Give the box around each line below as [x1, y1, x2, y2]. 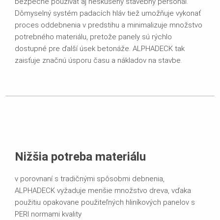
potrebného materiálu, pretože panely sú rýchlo [15, 32, 172, 41]
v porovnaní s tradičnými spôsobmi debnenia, [15, 174, 166, 183]
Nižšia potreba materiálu [15, 149, 146, 164]
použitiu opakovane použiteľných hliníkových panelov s [15, 197, 195, 207]
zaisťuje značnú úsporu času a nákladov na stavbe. [15, 55, 182, 65]
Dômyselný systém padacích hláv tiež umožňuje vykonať [15, 8, 201, 18]
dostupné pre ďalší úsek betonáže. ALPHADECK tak [15, 44, 185, 53]
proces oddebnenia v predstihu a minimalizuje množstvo [15, 20, 202, 29]
